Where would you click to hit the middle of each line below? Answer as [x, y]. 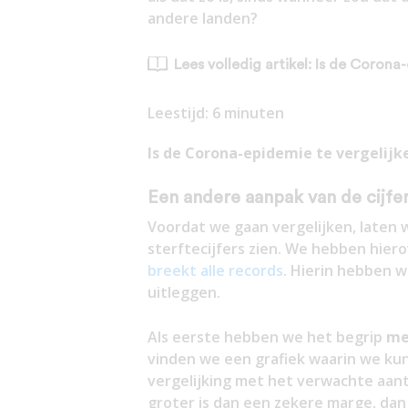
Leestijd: [179, 112]
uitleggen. [184, 292]
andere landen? [202, 18]
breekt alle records [215, 270]
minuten [254, 112]
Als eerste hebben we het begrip [266, 337]
